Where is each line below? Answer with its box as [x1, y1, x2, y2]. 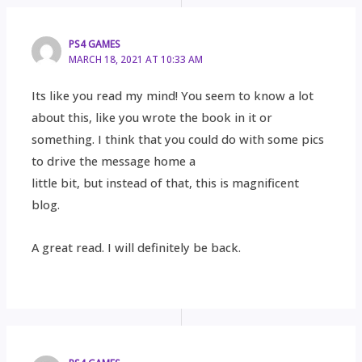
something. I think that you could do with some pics [32, 131, 325, 148]
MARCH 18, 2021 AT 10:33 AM [69, 53, 204, 66]
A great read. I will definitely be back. [32, 238, 242, 255]
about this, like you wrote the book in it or [32, 109, 273, 126]
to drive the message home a [32, 153, 196, 170]
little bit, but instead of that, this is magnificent [32, 175, 300, 192]
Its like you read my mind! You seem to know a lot [32, 87, 314, 104]
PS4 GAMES [69, 37, 121, 51]
